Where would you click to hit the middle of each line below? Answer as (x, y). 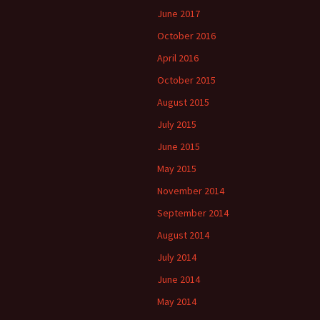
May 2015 (177, 169)
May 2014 (177, 301)
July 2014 (177, 257)
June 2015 (179, 146)
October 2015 (186, 80)
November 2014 (191, 191)
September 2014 (193, 213)
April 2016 (178, 58)
